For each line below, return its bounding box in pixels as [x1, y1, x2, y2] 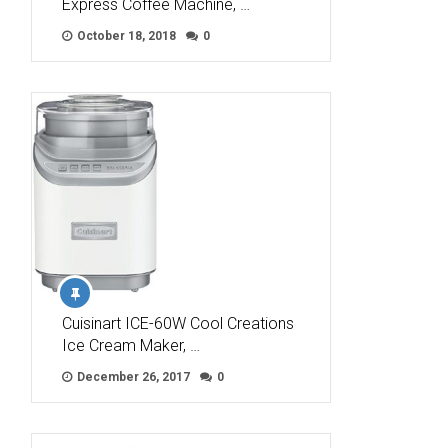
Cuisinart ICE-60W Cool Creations [62, 313, 294, 333]
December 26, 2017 [74, 369, 190, 384]
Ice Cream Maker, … [62, 335, 200, 355]
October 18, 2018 [74, 28, 176, 43]
